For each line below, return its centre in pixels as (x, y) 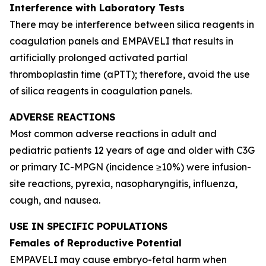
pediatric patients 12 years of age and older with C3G (132, 150)
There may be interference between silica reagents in (132, 24)
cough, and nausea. (55, 200)
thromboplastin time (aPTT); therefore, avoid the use (130, 74)
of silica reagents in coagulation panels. (101, 91)
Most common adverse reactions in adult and (113, 134)
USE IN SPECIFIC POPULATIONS (88, 226)
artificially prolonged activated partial (99, 58)
